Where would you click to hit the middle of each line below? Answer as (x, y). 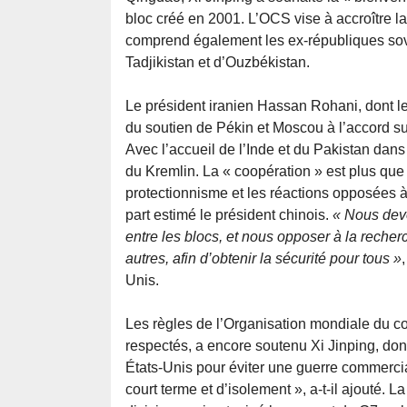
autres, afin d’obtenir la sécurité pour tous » (263, 259)
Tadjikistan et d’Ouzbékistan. (218, 63)
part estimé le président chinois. (229, 215)
